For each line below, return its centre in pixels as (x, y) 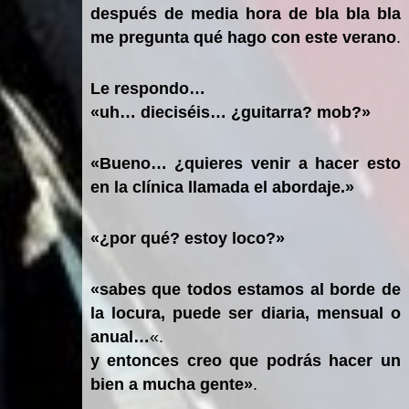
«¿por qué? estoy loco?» (187, 238)
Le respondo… (147, 88)
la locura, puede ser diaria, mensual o (246, 313)
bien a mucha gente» (171, 384)
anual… (120, 336)
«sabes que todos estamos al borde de (246, 289)
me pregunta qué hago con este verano (243, 37)
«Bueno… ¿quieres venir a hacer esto (246, 163)
